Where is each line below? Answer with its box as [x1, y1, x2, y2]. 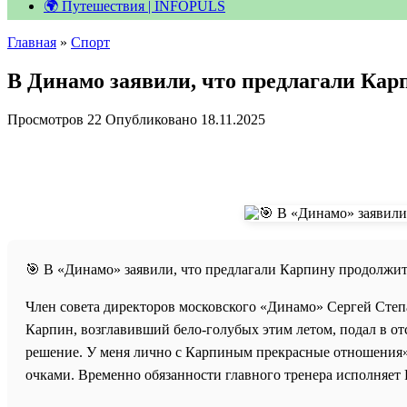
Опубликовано [105, 111, 197, 127]
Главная [7, 35, 56, 50]
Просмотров [7, 111, 84, 127]
